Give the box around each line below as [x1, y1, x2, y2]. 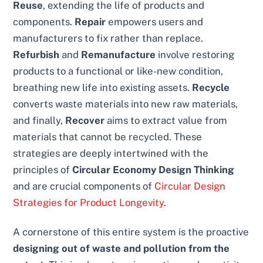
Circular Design [154, 180, 226, 192]
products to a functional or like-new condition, [13, 65, 224, 77]
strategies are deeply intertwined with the [13, 147, 209, 159]
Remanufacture [81, 48, 156, 60]
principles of [13, 163, 73, 176]
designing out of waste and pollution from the [13, 242, 230, 254]
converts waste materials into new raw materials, [13, 97, 238, 110]
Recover [65, 114, 105, 126]
